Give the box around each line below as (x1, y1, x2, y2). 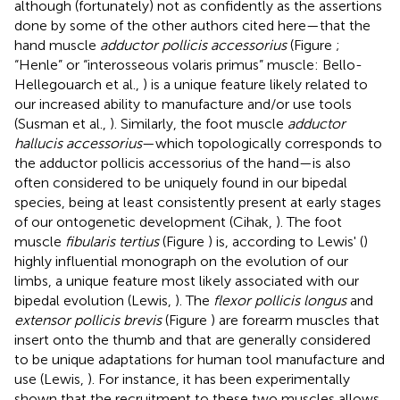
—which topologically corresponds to (142, 134, 382, 152)
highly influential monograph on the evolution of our (14, 252, 348, 270)
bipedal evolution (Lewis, (14, 291, 175, 309)
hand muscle (14, 36, 100, 54)
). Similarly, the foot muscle (110, 114, 287, 132)
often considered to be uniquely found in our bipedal (14, 173, 347, 191)
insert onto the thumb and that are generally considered (14, 330, 371, 348)
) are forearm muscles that (211, 311, 379, 329)
